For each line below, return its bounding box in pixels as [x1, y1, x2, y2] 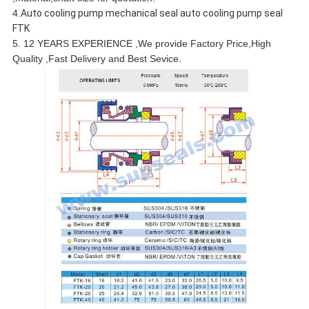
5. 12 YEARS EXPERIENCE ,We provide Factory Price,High [12, 38, 271, 50]
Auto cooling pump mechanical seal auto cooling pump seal [20, 8, 283, 19]
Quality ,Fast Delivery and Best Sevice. [12, 53, 181, 65]
